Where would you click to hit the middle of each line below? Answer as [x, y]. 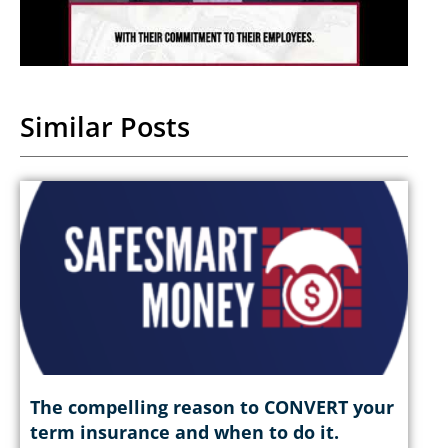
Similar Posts [105, 126]
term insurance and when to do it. [184, 431]
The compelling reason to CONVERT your [212, 406]
